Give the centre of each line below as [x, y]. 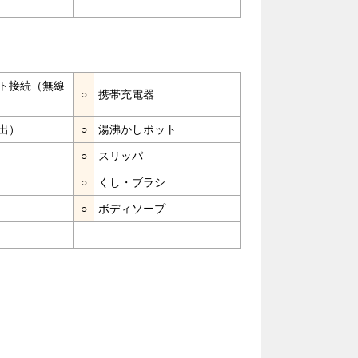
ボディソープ [132, 208]
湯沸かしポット [137, 129]
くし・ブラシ [132, 182]
